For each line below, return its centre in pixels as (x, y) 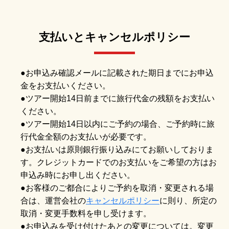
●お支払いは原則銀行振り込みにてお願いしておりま (117, 149)
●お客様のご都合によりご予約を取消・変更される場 (117, 188)
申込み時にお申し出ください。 (78, 175)
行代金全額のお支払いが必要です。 (86, 136)
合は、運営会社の (53, 200)
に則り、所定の (188, 200)
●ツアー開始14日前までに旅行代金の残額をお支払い (118, 98)
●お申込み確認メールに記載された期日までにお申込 (117, 73)
